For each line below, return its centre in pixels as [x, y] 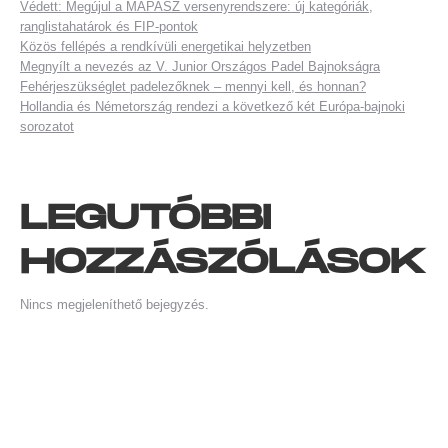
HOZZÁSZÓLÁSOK [222, 262]
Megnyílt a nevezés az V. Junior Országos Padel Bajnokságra [200, 66]
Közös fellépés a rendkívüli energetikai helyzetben [165, 46]
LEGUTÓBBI [145, 218]
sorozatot [47, 126]
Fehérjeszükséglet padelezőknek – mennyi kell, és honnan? [193, 86]
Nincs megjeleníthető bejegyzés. [114, 304]
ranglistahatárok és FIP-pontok [109, 26]
